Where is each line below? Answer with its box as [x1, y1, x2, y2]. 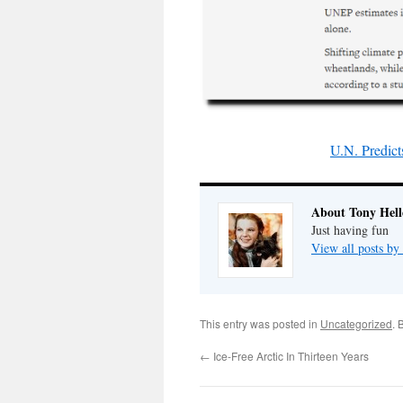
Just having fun [311, 221, 389, 239]
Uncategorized [320, 316, 392, 332]
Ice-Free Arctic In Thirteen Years [210, 348, 369, 364]
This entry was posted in [200, 316, 320, 332]
